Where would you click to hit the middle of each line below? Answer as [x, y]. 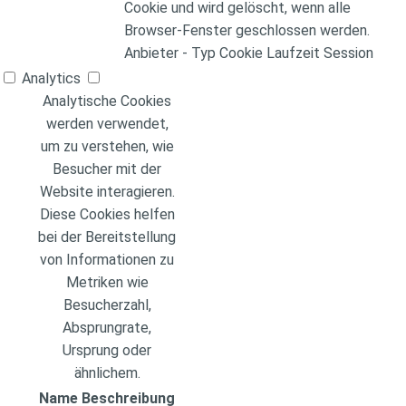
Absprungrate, [107, 328]
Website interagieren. [107, 192]
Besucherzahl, [107, 305]
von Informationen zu [107, 260]
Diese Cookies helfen [107, 215]
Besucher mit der [107, 169]
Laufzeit [293, 53]
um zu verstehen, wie [107, 147]
